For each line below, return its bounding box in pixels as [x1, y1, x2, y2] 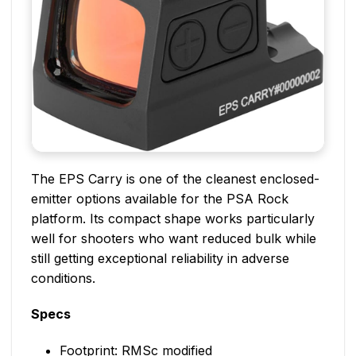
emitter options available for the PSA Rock [31, 190, 288, 207]
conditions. [31, 269, 95, 286]
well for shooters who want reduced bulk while [31, 230, 316, 246]
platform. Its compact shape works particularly [31, 210, 315, 226]
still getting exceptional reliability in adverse [31, 250, 289, 266]
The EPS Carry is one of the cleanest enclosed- [31, 170, 319, 187]
